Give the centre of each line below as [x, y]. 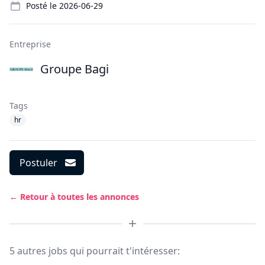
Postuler [38, 163]
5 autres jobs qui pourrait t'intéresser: [95, 251]
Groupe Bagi [75, 69]
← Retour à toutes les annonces [74, 197]
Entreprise [30, 44]
